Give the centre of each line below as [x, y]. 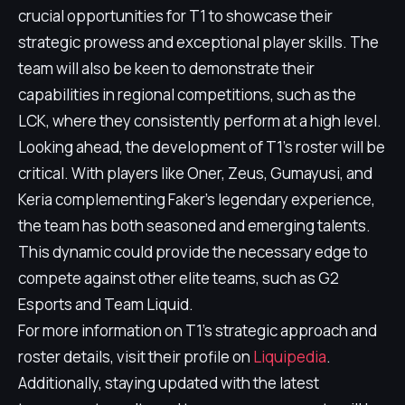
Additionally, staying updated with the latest [169, 383]
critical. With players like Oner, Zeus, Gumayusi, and [195, 173]
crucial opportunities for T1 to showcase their [175, 16]
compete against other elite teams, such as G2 [179, 278]
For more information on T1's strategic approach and [198, 330]
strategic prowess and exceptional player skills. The [198, 42]
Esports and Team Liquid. [106, 304]
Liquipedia [290, 357]
